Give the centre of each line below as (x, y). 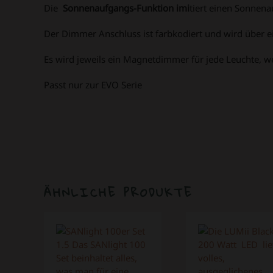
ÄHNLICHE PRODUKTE (119, 192)
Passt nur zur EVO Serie (93, 84)
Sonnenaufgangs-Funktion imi (125, 8)
